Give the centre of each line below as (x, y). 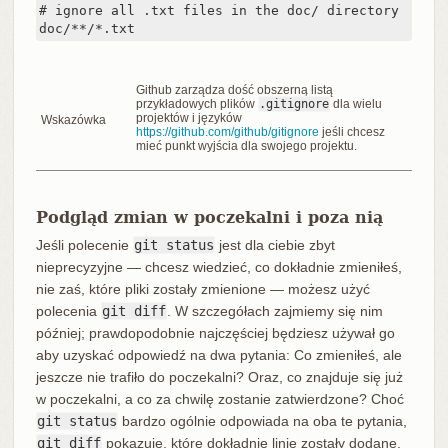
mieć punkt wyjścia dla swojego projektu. (246, 146)
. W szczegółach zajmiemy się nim (274, 311)
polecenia (68, 311)
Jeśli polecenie (84, 245)
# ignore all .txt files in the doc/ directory (218, 11)
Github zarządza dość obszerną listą (234, 90)
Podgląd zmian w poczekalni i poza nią (209, 218)
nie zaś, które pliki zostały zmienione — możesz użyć (202, 289)
